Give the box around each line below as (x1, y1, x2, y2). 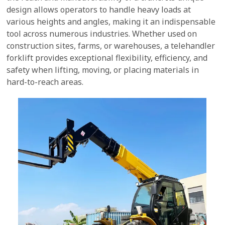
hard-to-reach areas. (7, 76, 84, 87)
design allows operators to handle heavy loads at (7, 4, 191, 15)
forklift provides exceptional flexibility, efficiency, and (7, 52, 208, 63)
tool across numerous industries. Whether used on (7, 28, 197, 39)
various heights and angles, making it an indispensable (7, 16, 216, 27)
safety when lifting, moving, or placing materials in (7, 64, 199, 75)
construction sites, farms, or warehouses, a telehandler (7, 40, 215, 51)
